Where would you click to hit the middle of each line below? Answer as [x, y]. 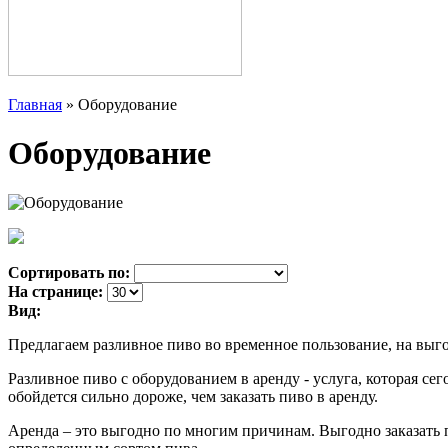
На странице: [55, 291]
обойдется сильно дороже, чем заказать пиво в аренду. [193, 396]
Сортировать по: [69, 272]
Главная [35, 104]
